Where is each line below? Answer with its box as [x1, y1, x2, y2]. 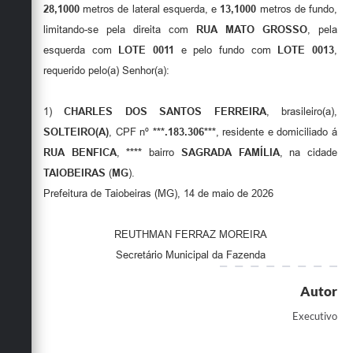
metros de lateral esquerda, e [80, 3, 221, 16]
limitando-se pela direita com [43, 24, 196, 36]
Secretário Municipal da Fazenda [115, 249, 266, 262]
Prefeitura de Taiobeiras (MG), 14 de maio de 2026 [43, 188, 273, 200]
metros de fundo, [256, 3, 338, 16]
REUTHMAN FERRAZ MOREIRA [113, 229, 267, 241]
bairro [142, 147, 181, 159]
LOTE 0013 [277, 44, 335, 57]
